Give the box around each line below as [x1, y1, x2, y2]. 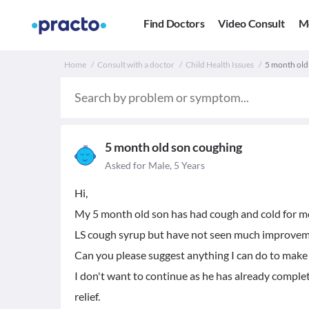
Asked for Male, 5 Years [105, 159, 205, 171]
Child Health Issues [186, 59, 254, 70]
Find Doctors [143, 17, 205, 30]
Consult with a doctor [97, 59, 175, 70]
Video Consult [218, 17, 285, 30]
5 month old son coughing [105, 139, 242, 154]
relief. [74, 290, 100, 303]
